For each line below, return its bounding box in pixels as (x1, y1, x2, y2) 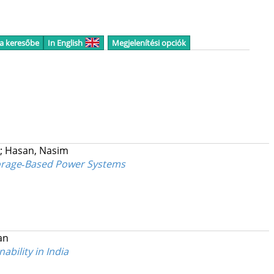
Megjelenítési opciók (111, 37, 186, 48)
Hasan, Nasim (4, 144, 68, 158)
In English (47, 37, 83, 48)
